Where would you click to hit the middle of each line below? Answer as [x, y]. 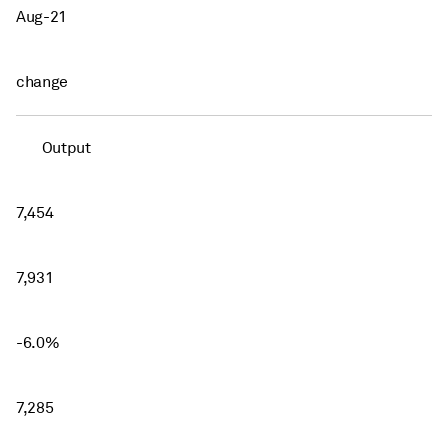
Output [66, 147]
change [42, 81]
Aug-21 [42, 16]
